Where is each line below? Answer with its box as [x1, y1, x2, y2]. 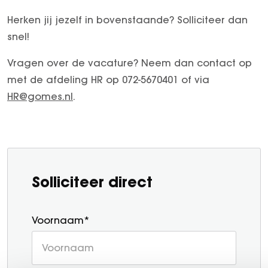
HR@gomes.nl [7, 90, 73, 102]
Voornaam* [32, 214, 90, 226]
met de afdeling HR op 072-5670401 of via [7, 73, 209, 86]
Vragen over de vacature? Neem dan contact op [7, 56, 252, 69]
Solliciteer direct [32, 172, 153, 191]
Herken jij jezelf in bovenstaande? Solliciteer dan [7, 13, 248, 26]
